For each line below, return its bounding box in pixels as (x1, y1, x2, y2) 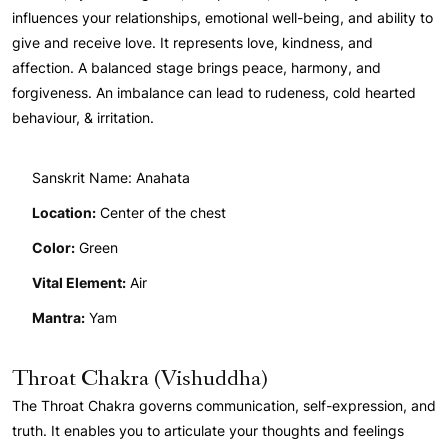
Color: (32, 239, 75, 257)
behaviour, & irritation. (12, 109, 154, 127)
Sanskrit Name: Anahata (32, 169, 190, 187)
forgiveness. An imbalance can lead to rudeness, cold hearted (12, 84, 416, 102)
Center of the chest (96, 204, 226, 222)
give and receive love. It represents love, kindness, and (12, 34, 373, 52)
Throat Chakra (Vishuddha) (12, 363, 268, 395)
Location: (32, 204, 96, 222)
